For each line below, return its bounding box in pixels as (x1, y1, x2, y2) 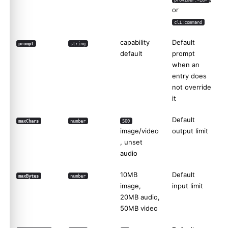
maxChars (18, 118, 39, 124)
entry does (172, 72, 207, 80)
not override (172, 83, 211, 92)
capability (120, 38, 150, 47)
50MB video (120, 204, 158, 213)
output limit (172, 127, 208, 135)
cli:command (174, 19, 203, 25)
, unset (120, 138, 142, 147)
